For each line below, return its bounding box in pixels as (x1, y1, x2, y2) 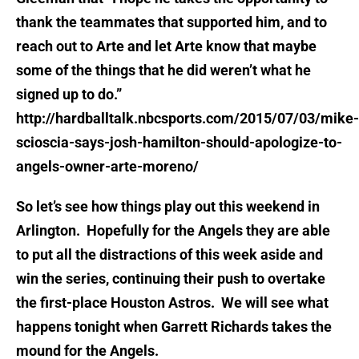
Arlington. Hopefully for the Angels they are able (16, 222, 330, 240)
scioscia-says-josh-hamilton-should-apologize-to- (16, 134, 342, 151)
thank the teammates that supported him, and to (16, 14, 327, 31)
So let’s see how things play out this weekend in (16, 198, 320, 216)
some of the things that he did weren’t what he (16, 62, 311, 79)
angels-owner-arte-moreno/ (16, 158, 199, 175)
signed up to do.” (16, 86, 122, 103)
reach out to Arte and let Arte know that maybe (16, 38, 317, 55)
